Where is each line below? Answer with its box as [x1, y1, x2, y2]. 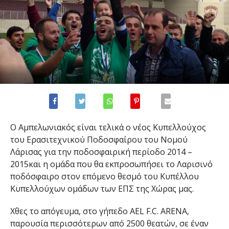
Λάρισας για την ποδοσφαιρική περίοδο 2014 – [10, 146, 192, 158]
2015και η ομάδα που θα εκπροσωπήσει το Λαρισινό [10, 158, 213, 170]
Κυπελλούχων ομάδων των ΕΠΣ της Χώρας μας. [10, 183, 194, 195]
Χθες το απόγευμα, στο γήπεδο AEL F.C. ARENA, [10, 205, 189, 217]
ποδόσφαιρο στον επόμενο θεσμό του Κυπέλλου [10, 171, 199, 182]
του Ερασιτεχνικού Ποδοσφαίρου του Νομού [10, 134, 188, 146]
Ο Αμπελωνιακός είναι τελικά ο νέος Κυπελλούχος [10, 122, 206, 133]
